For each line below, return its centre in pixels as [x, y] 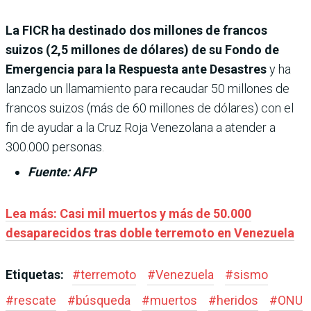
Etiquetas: [36, 274]
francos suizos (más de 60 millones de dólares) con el [150, 108]
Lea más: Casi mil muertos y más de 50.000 [128, 213]
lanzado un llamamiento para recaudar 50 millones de [148, 88]
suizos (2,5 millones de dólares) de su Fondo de [142, 49]
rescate [35, 300]
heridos [237, 300]
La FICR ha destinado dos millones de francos [136, 30]
